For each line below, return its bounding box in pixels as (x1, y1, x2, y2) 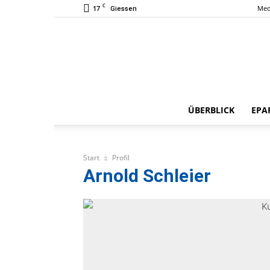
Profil (112, 152, 130, 163)
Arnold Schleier (83, 165, 211, 186)
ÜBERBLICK (188, 104, 234, 116)
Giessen (110, 5, 137, 13)
